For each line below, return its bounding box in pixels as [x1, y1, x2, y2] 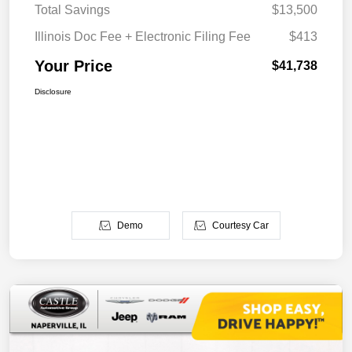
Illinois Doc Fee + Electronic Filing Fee [35, 30, 251, 44]
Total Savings [35, 3, 110, 17]
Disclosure [35, 87, 71, 97]
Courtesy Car [211, 220, 269, 232]
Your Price [35, 57, 112, 75]
